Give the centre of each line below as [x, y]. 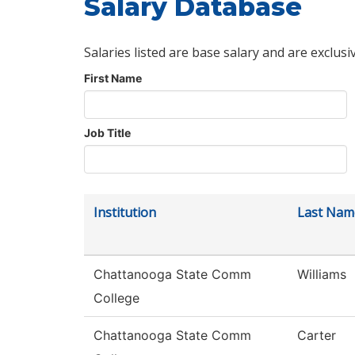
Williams [322, 275]
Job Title [107, 133]
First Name [113, 78]
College [116, 298]
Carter [317, 336]
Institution [125, 213]
